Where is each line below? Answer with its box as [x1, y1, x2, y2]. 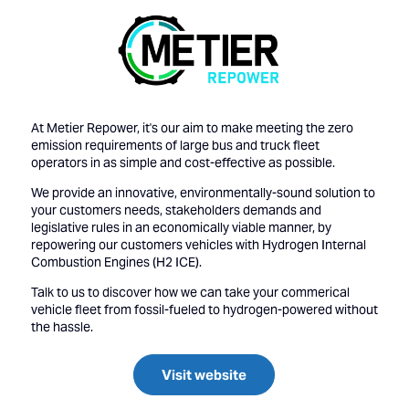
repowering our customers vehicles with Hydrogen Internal [30, 236, 366, 253]
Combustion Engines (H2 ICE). [30, 253, 202, 270]
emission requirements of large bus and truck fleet [30, 136, 320, 153]
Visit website [162, 365, 247, 383]
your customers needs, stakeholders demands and [30, 201, 321, 218]
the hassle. [30, 318, 96, 335]
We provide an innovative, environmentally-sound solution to [30, 184, 375, 201]
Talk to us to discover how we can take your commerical [30, 283, 350, 300]
